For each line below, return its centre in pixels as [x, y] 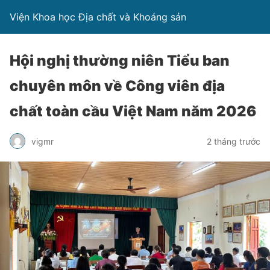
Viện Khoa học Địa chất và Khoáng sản [98, 17]
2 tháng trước [234, 141]
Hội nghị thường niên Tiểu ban [120, 61]
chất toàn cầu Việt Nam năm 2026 [133, 111]
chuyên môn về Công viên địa [117, 86]
